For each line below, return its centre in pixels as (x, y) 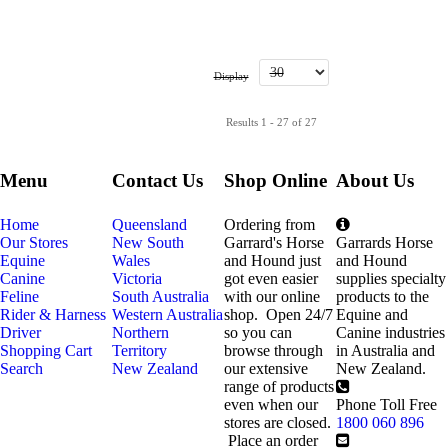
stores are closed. (277, 423)
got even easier (271, 279)
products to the (382, 297)
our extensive (266, 369)
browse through (273, 351)
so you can (258, 333)
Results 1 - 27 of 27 (271, 122)
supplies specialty (391, 279)
